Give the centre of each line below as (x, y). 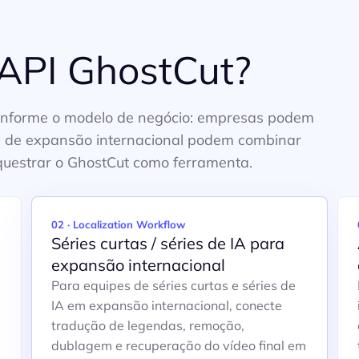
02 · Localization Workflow (118, 224)
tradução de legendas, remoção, (147, 325)
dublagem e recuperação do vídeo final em (178, 345)
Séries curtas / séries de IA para (167, 243)
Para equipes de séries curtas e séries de (173, 285)
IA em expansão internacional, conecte (166, 305)
